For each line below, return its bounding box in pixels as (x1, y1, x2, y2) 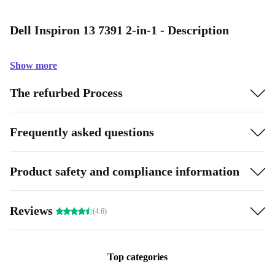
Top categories (107, 252, 168, 262)
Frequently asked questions (10, 125, 154, 139)
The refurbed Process (10, 85, 123, 99)
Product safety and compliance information (10, 164, 239, 178)
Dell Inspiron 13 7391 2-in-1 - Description (10, 23, 229, 37)
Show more (10, 60, 57, 71)
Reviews (10, 203, 56, 217)
